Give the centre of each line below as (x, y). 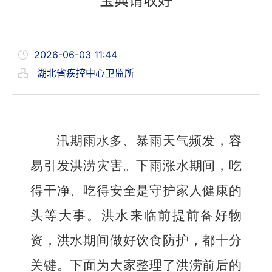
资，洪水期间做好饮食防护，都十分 (136, 240)
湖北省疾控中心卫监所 (84, 73)
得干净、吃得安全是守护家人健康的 (136, 191)
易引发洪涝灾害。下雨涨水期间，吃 (136, 166)
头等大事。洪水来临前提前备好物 (136, 216)
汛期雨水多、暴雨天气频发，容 (149, 141)
